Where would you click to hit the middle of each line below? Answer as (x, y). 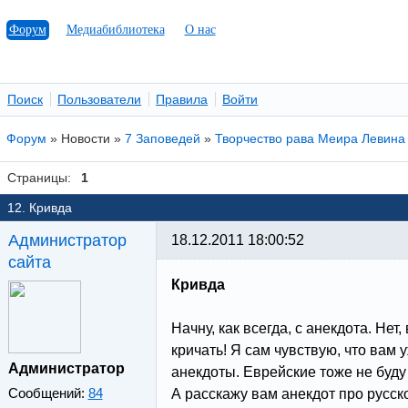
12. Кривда (40, 208)
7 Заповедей (163, 138)
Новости (86, 138)
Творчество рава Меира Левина (311, 138)
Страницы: (40, 178)
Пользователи (100, 99)
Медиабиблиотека (115, 30)
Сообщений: (48, 393)
